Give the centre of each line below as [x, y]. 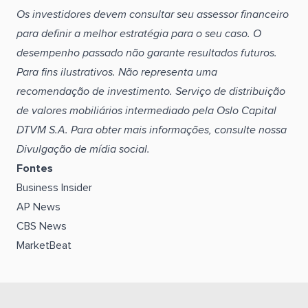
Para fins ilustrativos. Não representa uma [117, 72]
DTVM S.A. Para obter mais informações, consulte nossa [152, 130]
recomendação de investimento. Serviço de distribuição [151, 91]
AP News [38, 207]
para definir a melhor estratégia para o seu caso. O [139, 34]
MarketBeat [44, 245]
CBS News [42, 226]
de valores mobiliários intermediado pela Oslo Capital [146, 111]
